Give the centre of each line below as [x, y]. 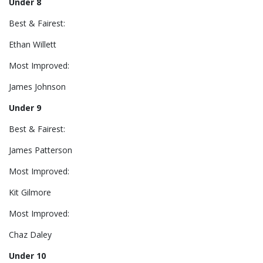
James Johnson [37, 87]
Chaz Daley [30, 235]
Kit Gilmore [30, 193]
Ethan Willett [33, 45]
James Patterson [41, 150]
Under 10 [27, 256]
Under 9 [25, 108]
